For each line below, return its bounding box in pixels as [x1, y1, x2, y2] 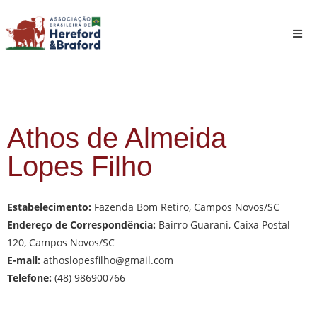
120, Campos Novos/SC [7, 236, 115, 249]
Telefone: [7, 271, 52, 284]
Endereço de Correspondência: [7, 218, 156, 231]
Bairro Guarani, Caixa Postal [156, 218, 290, 231]
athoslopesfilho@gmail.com [43, 253, 173, 267]
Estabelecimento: [7, 200, 94, 214]
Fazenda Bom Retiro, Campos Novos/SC [94, 200, 279, 214]
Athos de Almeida [7, 122, 226, 154]
